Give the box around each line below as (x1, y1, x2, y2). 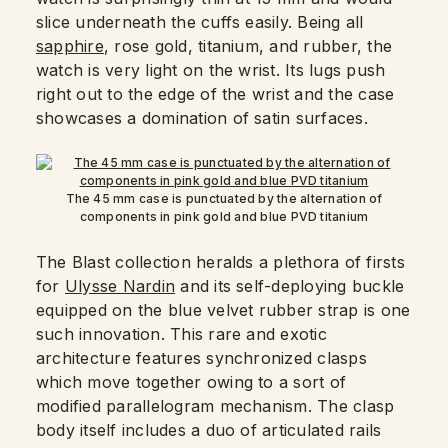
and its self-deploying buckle (175, 276, 405, 296)
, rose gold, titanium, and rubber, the (103, 36, 393, 56)
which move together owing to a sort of (36, 372, 347, 392)
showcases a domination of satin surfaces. (36, 108, 368, 128)
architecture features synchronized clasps (36, 348, 367, 368)
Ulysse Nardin (64, 276, 176, 296)
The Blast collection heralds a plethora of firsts (36, 252, 405, 272)
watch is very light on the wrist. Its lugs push (36, 60, 386, 80)
